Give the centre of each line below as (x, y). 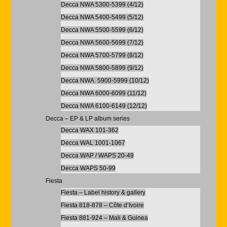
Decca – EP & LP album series (87, 119)
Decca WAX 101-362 (89, 130)
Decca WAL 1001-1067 (93, 143)
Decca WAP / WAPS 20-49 (97, 156)
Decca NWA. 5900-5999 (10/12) (105, 81)
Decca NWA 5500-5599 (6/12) (102, 30)
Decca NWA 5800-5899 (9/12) (102, 68)
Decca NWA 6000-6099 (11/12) (103, 93)
